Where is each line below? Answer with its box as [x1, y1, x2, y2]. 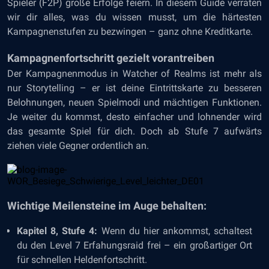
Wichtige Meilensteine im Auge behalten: [7, 199, 207, 212]
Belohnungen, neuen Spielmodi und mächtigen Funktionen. [7, 97, 262, 108]
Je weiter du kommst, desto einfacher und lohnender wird [7, 111, 262, 122]
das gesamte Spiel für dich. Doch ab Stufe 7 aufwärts [7, 125, 262, 137]
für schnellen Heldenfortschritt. [17, 254, 147, 265]
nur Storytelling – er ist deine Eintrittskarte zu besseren [7, 82, 262, 94]
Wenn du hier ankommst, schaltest [97, 225, 252, 237]
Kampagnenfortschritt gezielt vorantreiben [7, 52, 214, 64]
